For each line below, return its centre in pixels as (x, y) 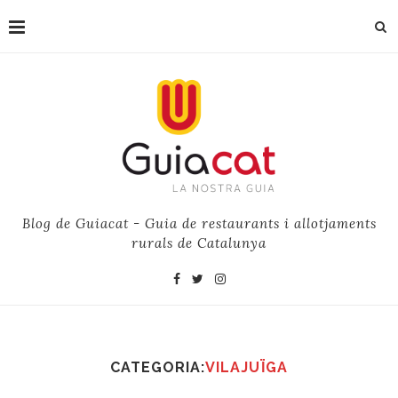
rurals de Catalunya (199, 243)
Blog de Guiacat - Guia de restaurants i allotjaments (199, 224)
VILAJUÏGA (247, 368)
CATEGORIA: (158, 368)
